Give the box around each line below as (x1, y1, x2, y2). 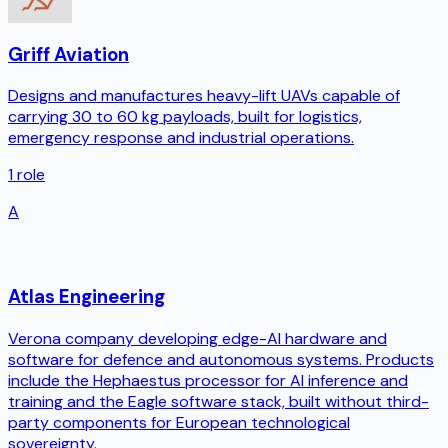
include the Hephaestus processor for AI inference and (8, 369, 408, 391)
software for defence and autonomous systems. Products (8, 348, 434, 370)
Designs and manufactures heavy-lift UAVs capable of (8, 85, 400, 107)
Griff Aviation (8, 41, 129, 67)
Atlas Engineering (8, 284, 165, 310)
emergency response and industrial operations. (8, 127, 354, 149)
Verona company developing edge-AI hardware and (8, 327, 387, 349)
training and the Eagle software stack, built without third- (8, 390, 429, 412)
